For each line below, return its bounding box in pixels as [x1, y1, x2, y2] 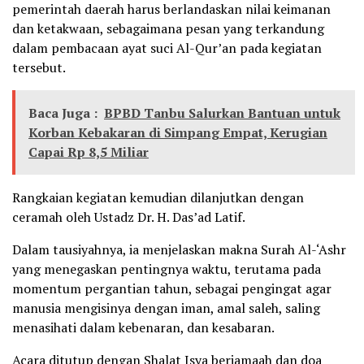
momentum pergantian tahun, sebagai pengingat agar [12, 279, 331, 298]
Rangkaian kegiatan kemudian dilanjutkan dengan [12, 188, 304, 207]
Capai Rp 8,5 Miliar [28, 143, 149, 162]
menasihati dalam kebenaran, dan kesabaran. [12, 318, 275, 337]
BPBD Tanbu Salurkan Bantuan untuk [104, 104, 340, 123]
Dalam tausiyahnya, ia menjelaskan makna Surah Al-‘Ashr [12, 240, 346, 259]
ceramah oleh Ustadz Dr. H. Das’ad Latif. [12, 208, 245, 227]
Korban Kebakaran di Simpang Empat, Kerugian [28, 123, 327, 142]
